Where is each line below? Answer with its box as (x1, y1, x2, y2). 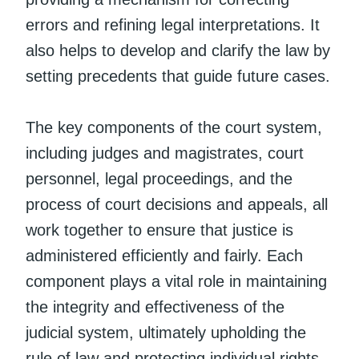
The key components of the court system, (26, 118, 322, 136)
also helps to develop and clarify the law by (26, 41, 330, 59)
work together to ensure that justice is (26, 220, 293, 239)
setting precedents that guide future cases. (26, 67, 330, 85)
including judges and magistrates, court (26, 143, 304, 162)
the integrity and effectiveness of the (26, 297, 284, 316)
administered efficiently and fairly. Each (26, 246, 303, 264)
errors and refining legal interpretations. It (26, 15, 320, 34)
